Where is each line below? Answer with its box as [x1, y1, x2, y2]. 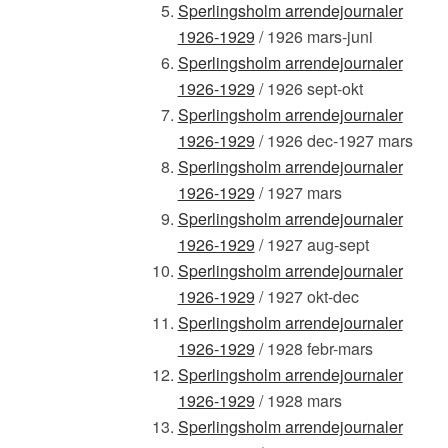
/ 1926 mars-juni [254, 24, 373, 48]
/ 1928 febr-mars [254, 336, 373, 360]
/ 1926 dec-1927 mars [254, 128, 413, 152]
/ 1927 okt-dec [254, 284, 359, 308]
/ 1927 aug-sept [254, 232, 369, 256]
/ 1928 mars [254, 388, 342, 412]
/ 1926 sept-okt [254, 76, 363, 100]
